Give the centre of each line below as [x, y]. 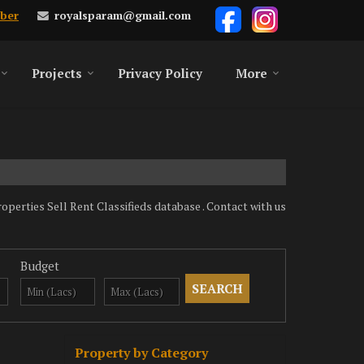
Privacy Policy [160, 73]
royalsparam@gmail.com [123, 15]
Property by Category [141, 353]
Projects [57, 73]
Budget [39, 266]
